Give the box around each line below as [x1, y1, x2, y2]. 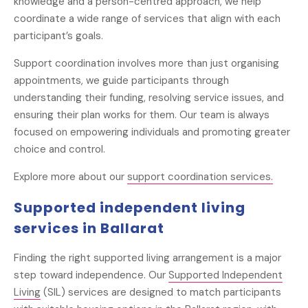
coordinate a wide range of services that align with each [14, 12, 280, 26]
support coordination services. [127, 170, 273, 184]
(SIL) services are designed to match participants [41, 285, 281, 300]
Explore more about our [14, 170, 127, 184]
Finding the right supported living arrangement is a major [14, 251, 281, 265]
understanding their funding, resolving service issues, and [14, 91, 284, 105]
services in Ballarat [14, 218, 164, 238]
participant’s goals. [14, 29, 103, 43]
